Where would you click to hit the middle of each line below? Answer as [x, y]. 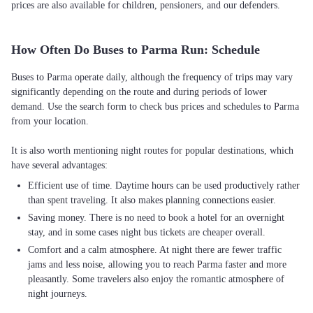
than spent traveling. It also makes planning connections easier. [152, 200]
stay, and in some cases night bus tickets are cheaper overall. [147, 232]
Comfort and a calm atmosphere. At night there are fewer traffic [155, 250]
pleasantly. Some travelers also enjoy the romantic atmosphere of [156, 279]
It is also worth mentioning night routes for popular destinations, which [152, 151]
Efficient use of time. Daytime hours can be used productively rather [164, 185]
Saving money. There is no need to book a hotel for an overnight [156, 218]
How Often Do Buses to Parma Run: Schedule [136, 50]
